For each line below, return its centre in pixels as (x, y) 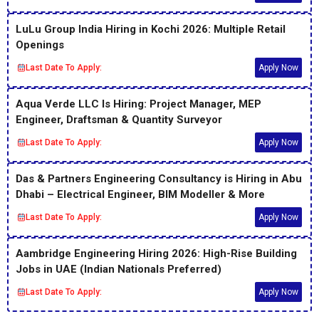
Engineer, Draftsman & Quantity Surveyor (119, 120)
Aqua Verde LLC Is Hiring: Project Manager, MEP (138, 104)
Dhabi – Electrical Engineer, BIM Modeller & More (140, 194)
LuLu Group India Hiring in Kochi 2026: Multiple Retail (151, 29)
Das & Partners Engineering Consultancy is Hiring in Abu (159, 179)
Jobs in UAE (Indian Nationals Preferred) (119, 269)
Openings (40, 45)
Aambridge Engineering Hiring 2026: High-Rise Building (156, 253)
